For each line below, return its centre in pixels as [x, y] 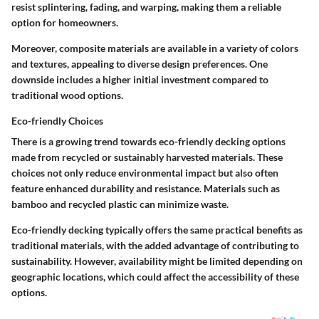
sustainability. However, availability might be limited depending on [157, 261]
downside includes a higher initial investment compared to [140, 79]
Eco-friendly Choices [57, 120]
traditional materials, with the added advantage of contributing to [155, 245]
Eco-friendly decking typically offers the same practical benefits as [157, 229]
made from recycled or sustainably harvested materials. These [147, 157]
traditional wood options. [67, 95]
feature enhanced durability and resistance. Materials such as [146, 188]
